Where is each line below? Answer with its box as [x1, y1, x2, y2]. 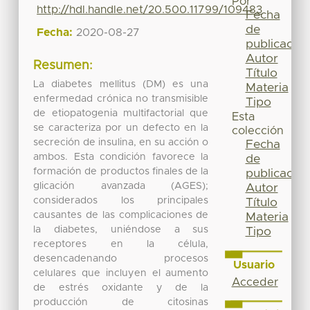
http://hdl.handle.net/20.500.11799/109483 [37, 4, 263, 16]
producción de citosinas [33, 297, 209, 307]
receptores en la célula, [33, 239, 209, 249]
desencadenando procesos [33, 253, 209, 264]
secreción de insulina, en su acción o [33, 137, 209, 147]
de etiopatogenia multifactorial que [33, 108, 209, 118]
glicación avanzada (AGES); [33, 181, 209, 191]
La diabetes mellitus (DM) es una [33, 79, 209, 89]
